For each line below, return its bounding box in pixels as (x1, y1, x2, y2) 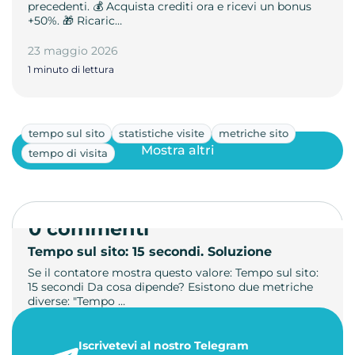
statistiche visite (119, 126, 204, 139)
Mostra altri (141, 143, 214, 158)
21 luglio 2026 (28, 323, 103, 338)
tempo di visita (29, 146, 108, 159)
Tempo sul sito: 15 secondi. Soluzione (28, 243, 272, 259)
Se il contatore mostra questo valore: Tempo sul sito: (28, 265, 319, 280)
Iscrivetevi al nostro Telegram (78, 338, 249, 353)
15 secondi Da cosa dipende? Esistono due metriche (28, 279, 313, 294)
